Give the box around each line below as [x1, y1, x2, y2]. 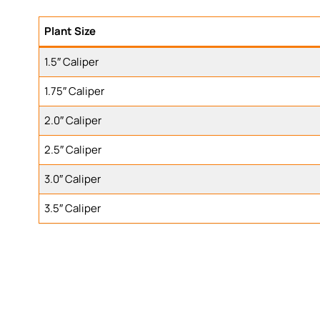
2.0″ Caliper [44, 112, 102, 128]
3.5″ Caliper [44, 200, 101, 216]
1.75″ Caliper [44, 83, 105, 99]
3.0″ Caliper [44, 171, 101, 186]
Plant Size [44, 23, 96, 39]
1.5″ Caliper [44, 54, 99, 69]
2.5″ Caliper [44, 141, 102, 157]
